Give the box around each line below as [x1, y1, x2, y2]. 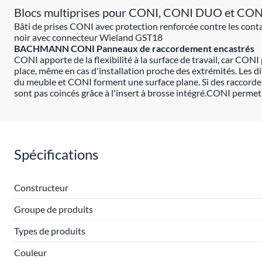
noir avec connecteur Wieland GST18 [14, 32, 163, 43]
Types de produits [14, 225, 85, 236]
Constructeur [14, 182, 68, 193]
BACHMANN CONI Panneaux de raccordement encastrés [14, 43, 254, 54]
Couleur [14, 247, 47, 258]
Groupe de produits [14, 204, 93, 215]
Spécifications [14, 146, 98, 163]
